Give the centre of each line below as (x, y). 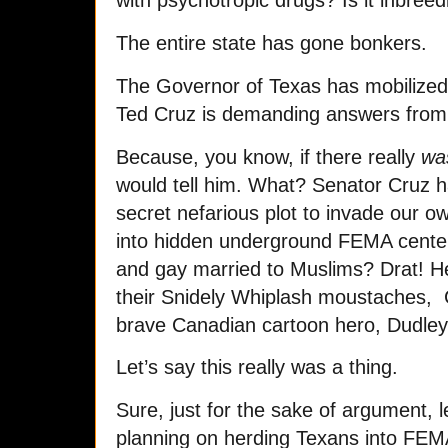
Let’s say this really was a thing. (257, 367)
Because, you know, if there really (268, 156)
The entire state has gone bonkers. (271, 42)
